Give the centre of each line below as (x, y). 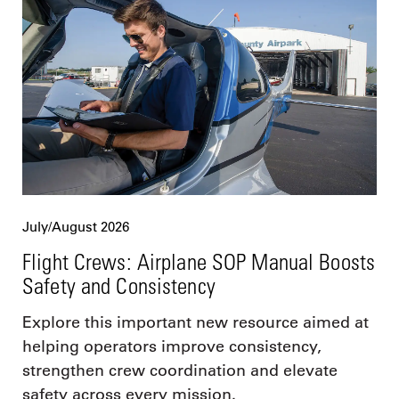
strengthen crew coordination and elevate (180, 370)
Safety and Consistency (119, 285)
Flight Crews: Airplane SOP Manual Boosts (199, 261)
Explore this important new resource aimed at (195, 322)
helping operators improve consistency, (172, 346)
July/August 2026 (76, 226)
